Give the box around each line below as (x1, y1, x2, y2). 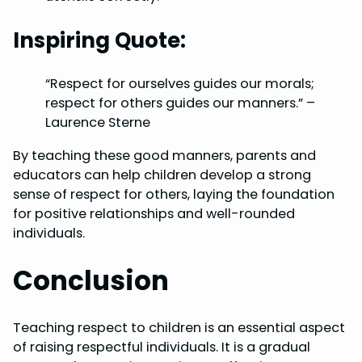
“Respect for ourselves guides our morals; (45, 74, 314, 94)
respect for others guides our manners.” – (45, 94, 315, 113)
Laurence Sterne (45, 113, 150, 133)
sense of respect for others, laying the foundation (13, 184, 335, 204)
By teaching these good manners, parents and (13, 145, 316, 165)
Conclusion (13, 262, 169, 299)
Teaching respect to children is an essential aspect (13, 318, 345, 338)
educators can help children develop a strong (13, 165, 311, 184)
